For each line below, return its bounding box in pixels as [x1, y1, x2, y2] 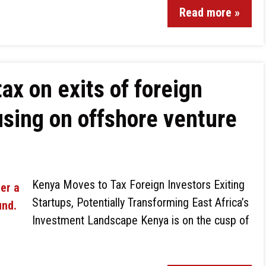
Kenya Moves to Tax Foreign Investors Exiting [32, 178, 245, 192]
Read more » [179, 5, 240, 20]
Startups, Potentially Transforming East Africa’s [32, 195, 249, 210]
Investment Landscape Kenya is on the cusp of [32, 213, 249, 227]
